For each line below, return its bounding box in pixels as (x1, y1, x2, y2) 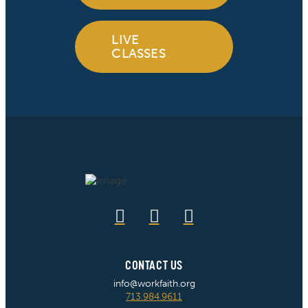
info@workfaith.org (113, 277, 195, 289)
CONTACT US (125, 256, 183, 273)
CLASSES (111, 45, 166, 62)
